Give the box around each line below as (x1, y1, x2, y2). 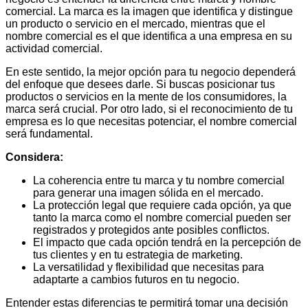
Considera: (5, 151, 63, 164)
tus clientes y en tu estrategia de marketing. (33, 249, 243, 261)
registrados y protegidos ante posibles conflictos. (33, 224, 269, 236)
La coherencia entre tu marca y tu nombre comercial (33, 175, 285, 187)
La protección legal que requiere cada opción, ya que (33, 199, 291, 212)
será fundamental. (5, 128, 93, 140)
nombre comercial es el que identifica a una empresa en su (5, 30, 292, 43)
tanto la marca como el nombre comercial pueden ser (33, 212, 291, 224)
